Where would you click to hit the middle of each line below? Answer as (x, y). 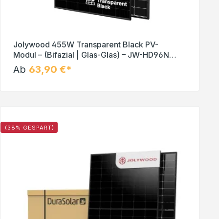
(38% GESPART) (30, 127)
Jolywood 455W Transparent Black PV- (86, 44)
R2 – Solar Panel (43, 65)
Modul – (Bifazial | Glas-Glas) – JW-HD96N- (93, 55)
